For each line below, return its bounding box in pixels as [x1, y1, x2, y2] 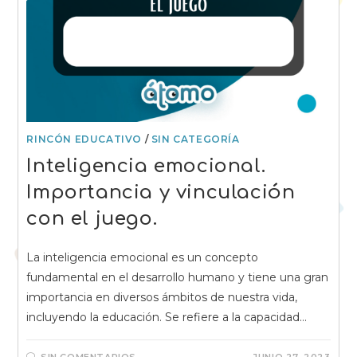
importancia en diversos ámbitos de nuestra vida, [26, 290, 298, 305]
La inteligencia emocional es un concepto [26, 250, 259, 265]
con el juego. [26, 208, 158, 230]
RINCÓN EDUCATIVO [26, 133, 143, 146]
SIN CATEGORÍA [151, 133, 240, 146]
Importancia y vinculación [26, 182, 296, 204]
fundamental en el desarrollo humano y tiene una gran [26, 270, 329, 285]
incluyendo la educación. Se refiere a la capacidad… [26, 310, 308, 325]
